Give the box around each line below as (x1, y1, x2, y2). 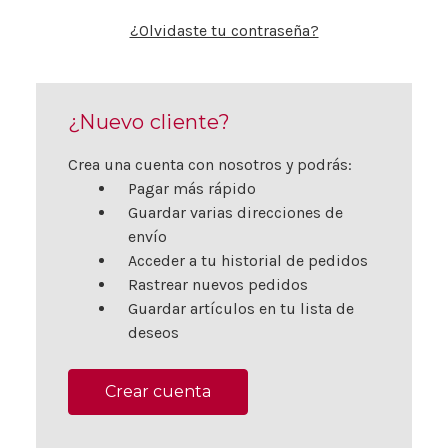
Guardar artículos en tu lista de (128, 299, 354, 318)
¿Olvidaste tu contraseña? (129, 21, 319, 40)
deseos (128, 323, 179, 342)
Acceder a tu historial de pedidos (128, 251, 368, 270)
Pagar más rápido (128, 179, 256, 198)
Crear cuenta (105, 382, 211, 401)
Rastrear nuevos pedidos (128, 275, 308, 294)
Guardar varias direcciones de (128, 203, 343, 222)
